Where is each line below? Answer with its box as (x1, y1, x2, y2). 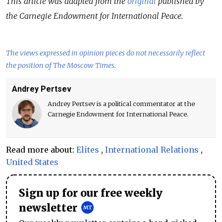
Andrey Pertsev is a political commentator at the (48, 99, 195, 108)
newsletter (19, 201, 77, 215)
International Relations (105, 144, 199, 155)
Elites (76, 144, 99, 155)
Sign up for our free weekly (19, 186, 163, 200)
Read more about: (6, 144, 76, 155)
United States (6, 157, 58, 167)
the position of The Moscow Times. (6, 60, 116, 70)
